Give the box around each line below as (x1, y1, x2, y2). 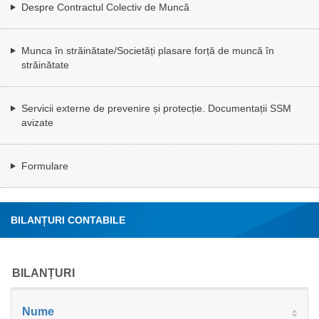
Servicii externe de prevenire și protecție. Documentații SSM (21, 102, 291, 114)
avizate (21, 116, 53, 128)
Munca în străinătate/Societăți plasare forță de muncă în (21, 44, 274, 56)
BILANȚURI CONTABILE (11, 214, 125, 226)
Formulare (21, 159, 68, 172)
